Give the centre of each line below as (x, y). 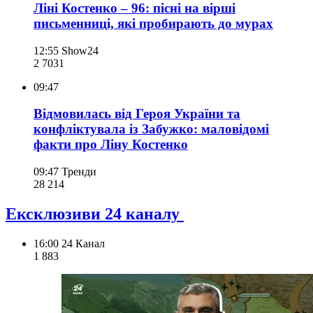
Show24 (80, 50)
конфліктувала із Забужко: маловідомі (151, 129)
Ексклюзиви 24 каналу (95, 213)
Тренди (79, 172)
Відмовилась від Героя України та (137, 114)
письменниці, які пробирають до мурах (153, 23)
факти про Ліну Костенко (111, 145)
